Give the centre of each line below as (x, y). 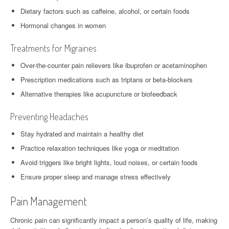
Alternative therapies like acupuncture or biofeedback (99, 94)
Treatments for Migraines (53, 48)
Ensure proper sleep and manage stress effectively (96, 176)
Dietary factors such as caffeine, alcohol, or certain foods (105, 11)
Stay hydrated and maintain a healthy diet (82, 133)
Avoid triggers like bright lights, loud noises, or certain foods (109, 162)
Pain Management (49, 201)
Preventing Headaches (49, 116)
